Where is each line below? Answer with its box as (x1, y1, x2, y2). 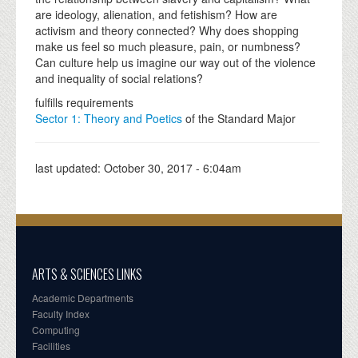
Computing (32, 322, 80, 336)
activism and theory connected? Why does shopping (35, 22, 299, 38)
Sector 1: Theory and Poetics (35, 109, 182, 126)
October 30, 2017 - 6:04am (104, 159, 241, 176)
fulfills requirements (35, 93, 133, 110)
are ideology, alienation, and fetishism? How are (35, 6, 277, 22)
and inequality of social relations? (35, 70, 203, 86)
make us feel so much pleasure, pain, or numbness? (35, 38, 300, 54)
